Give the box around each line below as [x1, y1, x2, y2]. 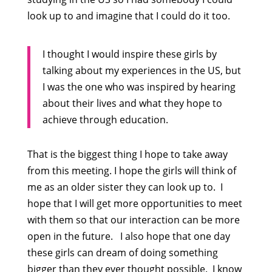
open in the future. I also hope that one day [27, 229, 230, 243]
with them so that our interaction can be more [27, 213, 240, 226]
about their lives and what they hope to [42, 97, 222, 110]
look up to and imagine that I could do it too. [27, 9, 230, 22]
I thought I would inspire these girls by [42, 47, 217, 61]
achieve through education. [42, 113, 168, 126]
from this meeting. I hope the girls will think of [27, 164, 236, 177]
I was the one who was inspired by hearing [42, 80, 236, 93]
